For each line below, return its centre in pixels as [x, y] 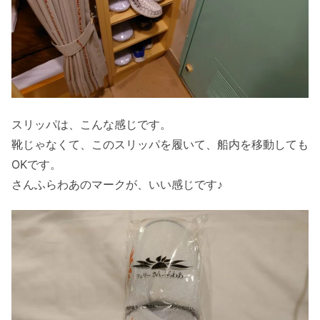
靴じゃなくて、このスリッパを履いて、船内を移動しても [160, 144]
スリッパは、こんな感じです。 [91, 124]
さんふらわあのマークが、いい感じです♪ [117, 184]
